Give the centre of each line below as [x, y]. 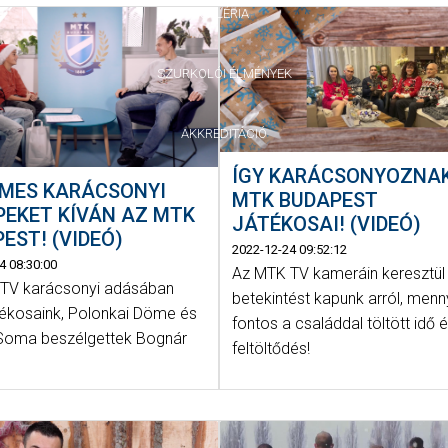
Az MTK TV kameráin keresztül [339, 274]
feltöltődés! [271, 349]
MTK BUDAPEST [305, 200]
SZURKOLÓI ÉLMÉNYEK [224, 73]
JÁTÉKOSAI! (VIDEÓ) [327, 224]
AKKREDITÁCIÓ [224, 133]
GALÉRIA [224, 13]
